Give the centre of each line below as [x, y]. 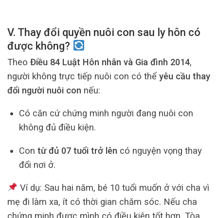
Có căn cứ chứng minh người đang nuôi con [106, 113]
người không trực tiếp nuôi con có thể [83, 76]
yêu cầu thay [185, 76]
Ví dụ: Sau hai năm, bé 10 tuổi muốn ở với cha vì [113, 188]
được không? [40, 46]
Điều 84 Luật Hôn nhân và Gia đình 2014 [110, 62]
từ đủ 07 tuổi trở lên [77, 150]
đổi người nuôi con [44, 91]
